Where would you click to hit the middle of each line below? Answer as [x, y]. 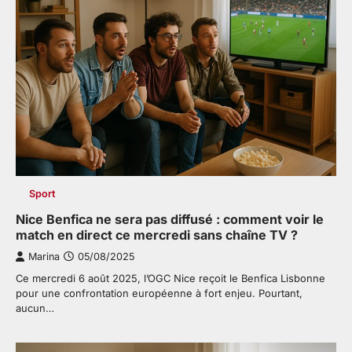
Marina [44, 257]
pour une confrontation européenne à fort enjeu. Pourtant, [159, 293]
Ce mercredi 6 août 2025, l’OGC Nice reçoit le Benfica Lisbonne [170, 279]
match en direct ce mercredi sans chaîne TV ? [157, 235]
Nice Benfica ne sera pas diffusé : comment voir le [170, 220]
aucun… [35, 308]
